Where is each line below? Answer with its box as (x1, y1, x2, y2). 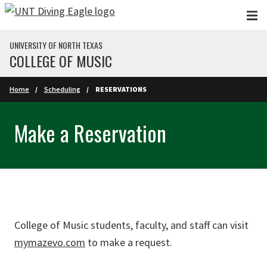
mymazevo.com (14, 235, 85, 249)
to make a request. (85, 235, 175, 249)
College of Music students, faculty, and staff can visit (14, 218, 249, 232)
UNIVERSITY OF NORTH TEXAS (10, 39, 103, 51)
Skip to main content (6, 7, 99, 21)
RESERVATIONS (95, 85, 147, 94)
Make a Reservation (14, 117, 166, 148)
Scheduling (44, 85, 80, 94)
